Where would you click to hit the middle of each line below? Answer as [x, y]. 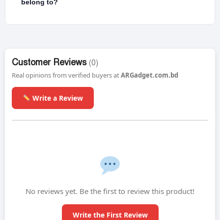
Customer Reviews [50, 62]
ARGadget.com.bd [150, 75]
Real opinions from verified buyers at [66, 75]
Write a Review [56, 98]
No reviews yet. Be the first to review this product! [110, 191]
